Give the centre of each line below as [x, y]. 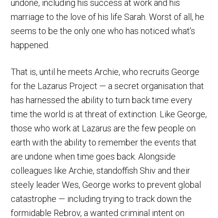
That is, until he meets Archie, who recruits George [105, 72]
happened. [30, 45]
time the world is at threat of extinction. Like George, [109, 114]
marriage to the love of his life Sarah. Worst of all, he [108, 17]
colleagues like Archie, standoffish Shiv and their [101, 171]
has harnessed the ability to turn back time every [102, 100]
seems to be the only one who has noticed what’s [103, 31]
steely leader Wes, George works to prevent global [106, 185]
